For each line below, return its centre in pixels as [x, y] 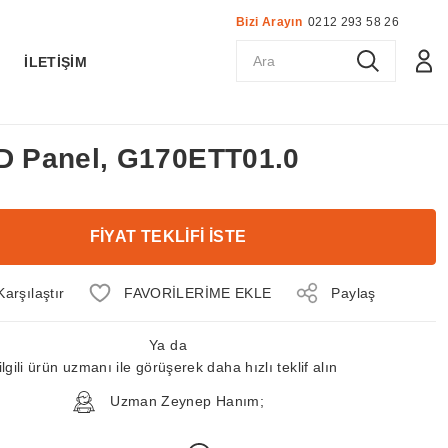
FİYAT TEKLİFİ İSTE [168, 236]
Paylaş [353, 292]
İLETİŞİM [56, 62]
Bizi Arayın [269, 22]
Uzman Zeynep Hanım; [185, 401]
